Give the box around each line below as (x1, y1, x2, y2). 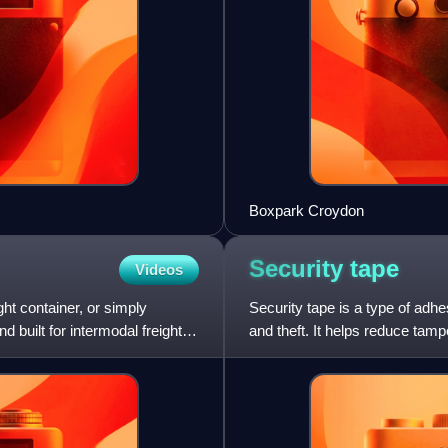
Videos (135, 260, 183, 278)
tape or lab (249, 344, 317, 362)
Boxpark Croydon (249, 201, 364, 219)
